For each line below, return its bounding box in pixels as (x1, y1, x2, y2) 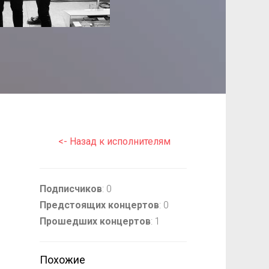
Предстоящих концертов (39, 199, 159, 211)
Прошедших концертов (39, 216, 151, 227)
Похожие (39, 253, 85, 266)
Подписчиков (39, 183, 102, 195)
